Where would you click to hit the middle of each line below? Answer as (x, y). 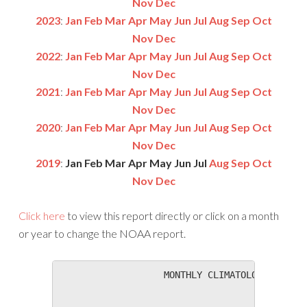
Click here (41, 216)
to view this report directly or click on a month (172, 216)
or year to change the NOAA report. (102, 233)
